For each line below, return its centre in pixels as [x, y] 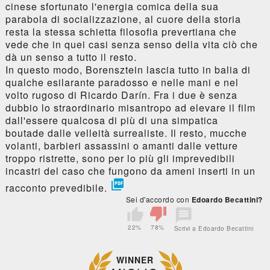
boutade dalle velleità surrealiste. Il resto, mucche [126, 133]
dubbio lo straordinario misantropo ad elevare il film [130, 107]
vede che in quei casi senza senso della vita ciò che [131, 44]
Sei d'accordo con [159, 199]
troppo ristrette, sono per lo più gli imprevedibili [120, 158]
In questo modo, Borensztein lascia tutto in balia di [128, 69]
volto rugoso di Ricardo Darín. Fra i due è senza [121, 95]
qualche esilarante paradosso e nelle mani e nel [122, 82]
